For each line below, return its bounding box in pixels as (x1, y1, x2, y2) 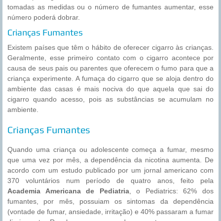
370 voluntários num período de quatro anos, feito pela (7, 177, 214, 185)
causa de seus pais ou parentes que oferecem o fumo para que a (7, 64, 214, 73)
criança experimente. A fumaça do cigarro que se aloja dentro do (7, 74, 214, 83)
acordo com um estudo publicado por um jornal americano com (7, 166, 214, 175)
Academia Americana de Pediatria (7, 187, 129, 195)
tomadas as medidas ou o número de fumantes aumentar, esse (7, 3, 214, 11)
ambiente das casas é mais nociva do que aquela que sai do (7, 85, 214, 93)
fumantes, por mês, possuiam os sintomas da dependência (7, 197, 214, 206)
